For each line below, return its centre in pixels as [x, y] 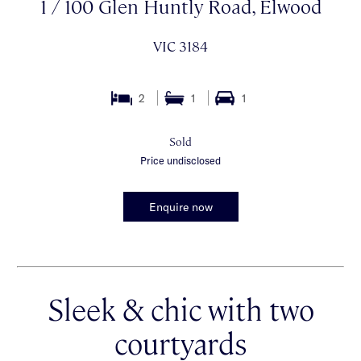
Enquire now [180, 206]
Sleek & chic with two [180, 308]
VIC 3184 [180, 46]
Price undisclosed [180, 160]
